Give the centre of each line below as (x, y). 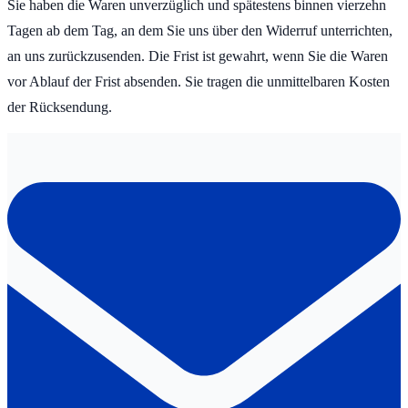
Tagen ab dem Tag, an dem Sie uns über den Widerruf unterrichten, (200, 31)
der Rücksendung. (60, 107)
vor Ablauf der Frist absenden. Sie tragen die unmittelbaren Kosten (199, 82)
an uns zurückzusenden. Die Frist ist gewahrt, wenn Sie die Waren (198, 56)
